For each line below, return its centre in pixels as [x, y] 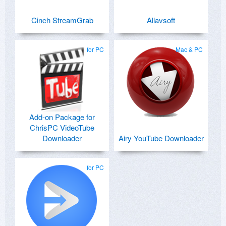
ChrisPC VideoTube [62, 127]
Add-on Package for [62, 117]
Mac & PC [189, 49]
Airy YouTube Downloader [161, 138]
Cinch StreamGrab [62, 20]
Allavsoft [161, 20]
